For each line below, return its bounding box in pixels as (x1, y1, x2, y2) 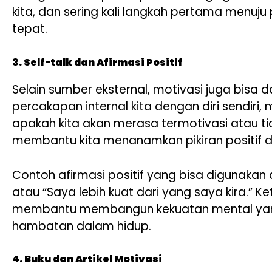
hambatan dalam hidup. (12, 217, 151, 234)
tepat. (12, 21, 47, 38)
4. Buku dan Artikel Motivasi (12, 252, 162, 267)
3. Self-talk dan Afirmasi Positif (12, 55, 183, 69)
